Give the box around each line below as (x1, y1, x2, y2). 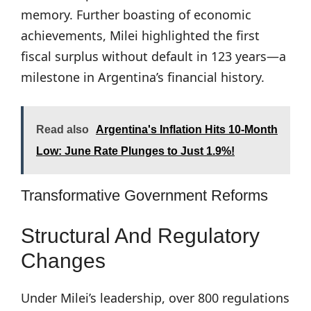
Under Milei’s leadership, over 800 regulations (21, 289, 289, 306)
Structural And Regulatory (21, 224, 260, 247)
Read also (36, 124, 89, 135)
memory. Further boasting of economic (21, 6, 251, 23)
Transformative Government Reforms (21, 187, 268, 204)
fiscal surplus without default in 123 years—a (21, 48, 286, 65)
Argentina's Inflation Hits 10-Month (96, 124, 278, 135)
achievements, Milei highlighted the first (21, 27, 260, 44)
